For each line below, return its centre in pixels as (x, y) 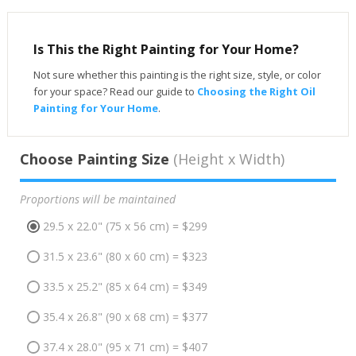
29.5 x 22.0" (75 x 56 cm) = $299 (125, 226)
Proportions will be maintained (97, 199)
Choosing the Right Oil (256, 91)
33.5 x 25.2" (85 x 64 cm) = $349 (125, 287)
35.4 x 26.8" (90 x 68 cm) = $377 (125, 317)
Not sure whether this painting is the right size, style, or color (177, 74)
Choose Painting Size (94, 159)
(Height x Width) (226, 159)
